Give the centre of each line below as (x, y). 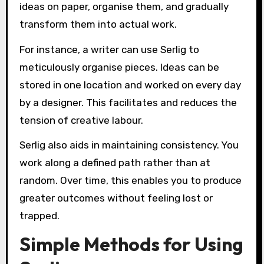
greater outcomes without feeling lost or (116, 198)
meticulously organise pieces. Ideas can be (119, 67)
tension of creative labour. (81, 120)
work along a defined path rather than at (115, 163)
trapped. (39, 216)
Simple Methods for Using (131, 244)
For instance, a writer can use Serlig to (109, 49)
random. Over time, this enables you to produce (130, 181)
